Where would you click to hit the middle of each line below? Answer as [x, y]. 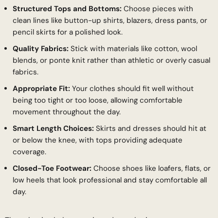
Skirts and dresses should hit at [151, 128]
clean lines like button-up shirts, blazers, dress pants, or [110, 20]
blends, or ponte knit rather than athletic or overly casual [111, 60]
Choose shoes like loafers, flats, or [152, 168]
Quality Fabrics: [41, 48]
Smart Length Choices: [54, 128]
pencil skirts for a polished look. [68, 32]
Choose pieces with [157, 9]
